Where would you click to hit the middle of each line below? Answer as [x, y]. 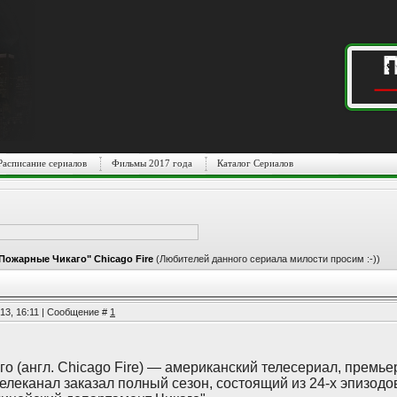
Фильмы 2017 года [152, 163]
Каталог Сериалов [255, 163]
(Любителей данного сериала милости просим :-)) [268, 259]
